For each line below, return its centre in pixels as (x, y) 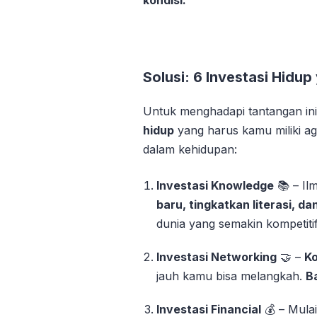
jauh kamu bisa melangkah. (231, 276)
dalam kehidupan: (190, 149)
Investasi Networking (217, 257)
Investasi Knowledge (215, 185)
